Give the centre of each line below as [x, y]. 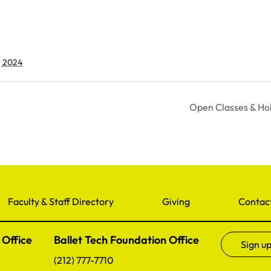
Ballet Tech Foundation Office [126, 240]
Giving [176, 201]
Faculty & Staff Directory [61, 201]
